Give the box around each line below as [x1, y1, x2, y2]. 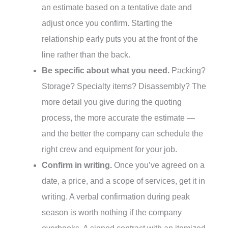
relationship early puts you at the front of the [42, 34, 198, 43]
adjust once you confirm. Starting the [42, 18, 173, 27]
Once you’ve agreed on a [112, 160, 205, 169]
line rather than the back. [42, 50, 130, 59]
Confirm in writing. [42, 160, 112, 169]
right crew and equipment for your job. [42, 145, 177, 154]
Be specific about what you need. [42, 66, 169, 75]
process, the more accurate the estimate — [42, 113, 195, 122]
